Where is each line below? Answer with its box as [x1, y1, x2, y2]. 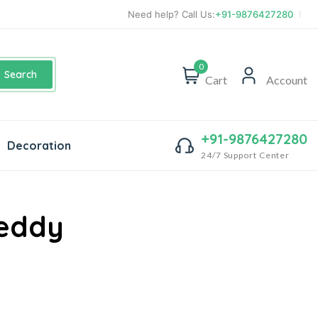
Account [266, 73, 307, 87]
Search [4, 68, 38, 82]
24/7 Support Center [201, 149, 290, 160]
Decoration [7, 138, 71, 153]
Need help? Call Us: [128, 8, 215, 20]
